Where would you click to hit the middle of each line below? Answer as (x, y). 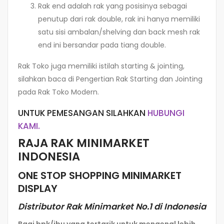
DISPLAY (38, 189)
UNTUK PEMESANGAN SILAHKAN (83, 113)
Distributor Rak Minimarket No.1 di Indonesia (112, 207)
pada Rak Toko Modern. (58, 92)
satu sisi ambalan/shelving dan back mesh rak (119, 32)
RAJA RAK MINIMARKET (84, 143)
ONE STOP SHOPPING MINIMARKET (100, 176)
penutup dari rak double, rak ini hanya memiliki (119, 19)
